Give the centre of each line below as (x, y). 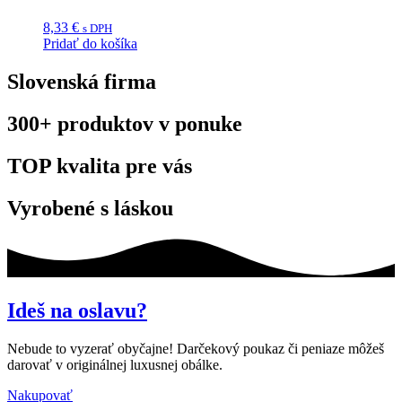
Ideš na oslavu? (77, 310)
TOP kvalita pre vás (100, 166)
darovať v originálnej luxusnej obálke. (115, 364)
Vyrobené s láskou (90, 208)
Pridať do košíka (90, 44)
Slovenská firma (82, 82)
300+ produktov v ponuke (125, 124)
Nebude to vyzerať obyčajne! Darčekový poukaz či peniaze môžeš (196, 348)
